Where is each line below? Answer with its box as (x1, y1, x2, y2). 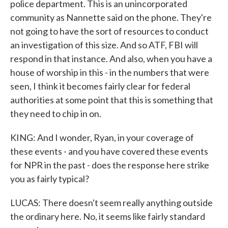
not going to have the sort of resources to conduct (10, 25, 209, 37)
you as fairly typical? (10, 173, 89, 184)
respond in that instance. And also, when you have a (10, 53, 212, 64)
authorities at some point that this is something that (10, 94, 213, 105)
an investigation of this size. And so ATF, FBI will (10, 39, 198, 50)
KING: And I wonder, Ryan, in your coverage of (10, 132, 194, 143)
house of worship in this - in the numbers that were (10, 67, 209, 78)
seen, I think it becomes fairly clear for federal (10, 80, 190, 92)
